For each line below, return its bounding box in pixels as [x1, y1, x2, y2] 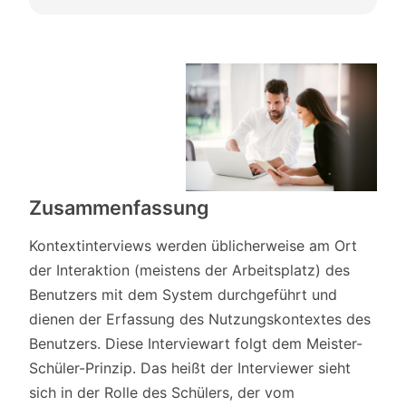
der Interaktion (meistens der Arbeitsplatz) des [29, 260, 350, 279]
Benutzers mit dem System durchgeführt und [29, 285, 337, 304]
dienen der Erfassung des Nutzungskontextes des [29, 309, 371, 328]
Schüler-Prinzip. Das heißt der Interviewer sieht [29, 358, 351, 377]
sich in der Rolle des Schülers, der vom [29, 382, 295, 401]
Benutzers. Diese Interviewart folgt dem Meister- [29, 333, 362, 353]
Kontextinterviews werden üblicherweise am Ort [29, 236, 357, 255]
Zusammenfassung [29, 195, 209, 219]
